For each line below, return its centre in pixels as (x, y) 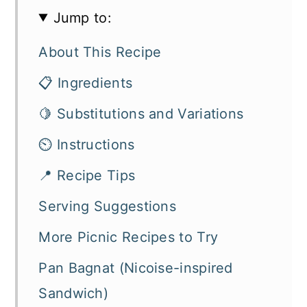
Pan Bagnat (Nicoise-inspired (136, 268)
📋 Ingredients (86, 83)
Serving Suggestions (108, 206)
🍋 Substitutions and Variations (141, 113)
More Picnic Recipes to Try (128, 237)
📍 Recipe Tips (87, 175)
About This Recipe (100, 52)
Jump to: (82, 17)
